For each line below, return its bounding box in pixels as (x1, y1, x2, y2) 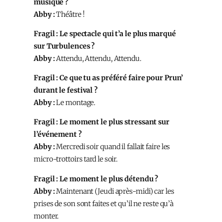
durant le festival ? (34, 86, 98, 95)
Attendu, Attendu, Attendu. (55, 54, 141, 63)
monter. (34, 211, 59, 221)
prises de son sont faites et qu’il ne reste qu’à (34, 199, 174, 208)
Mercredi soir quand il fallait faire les (55, 142, 170, 152)
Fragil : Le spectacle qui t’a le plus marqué (34, 29, 176, 38)
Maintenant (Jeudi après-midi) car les (55, 186, 174, 196)
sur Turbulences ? (34, 41, 95, 51)
